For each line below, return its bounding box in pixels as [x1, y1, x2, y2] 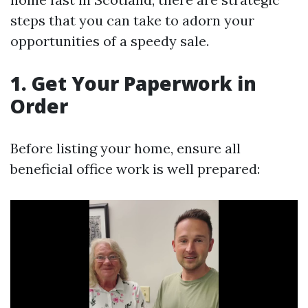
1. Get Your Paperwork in [10, 70, 256, 96]
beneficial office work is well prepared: [10, 160, 260, 177]
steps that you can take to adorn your [10, 12, 254, 29]
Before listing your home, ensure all [10, 140, 241, 157]
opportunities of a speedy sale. [10, 32, 209, 49]
